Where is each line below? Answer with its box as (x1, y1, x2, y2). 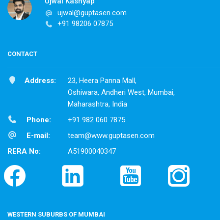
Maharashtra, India (68, 100, 127, 109)
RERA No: (7, 147, 41, 156)
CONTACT (7, 50, 37, 58)
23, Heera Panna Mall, (68, 76, 137, 85)
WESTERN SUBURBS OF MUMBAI (7, 211, 105, 219)
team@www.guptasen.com (68, 131, 155, 140)
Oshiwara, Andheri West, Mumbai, (68, 88, 175, 97)
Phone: (25, 115, 51, 125)
